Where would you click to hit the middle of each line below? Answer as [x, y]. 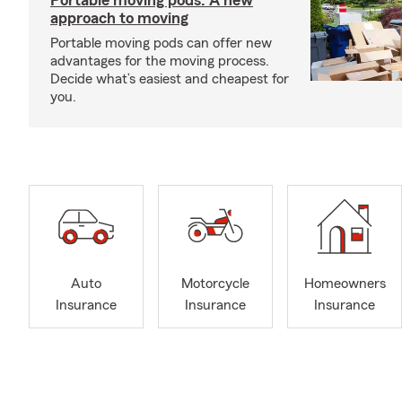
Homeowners [345, 284]
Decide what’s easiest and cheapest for [170, 79]
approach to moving [119, 18]
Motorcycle [215, 284]
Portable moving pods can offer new [161, 43]
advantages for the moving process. [160, 61]
